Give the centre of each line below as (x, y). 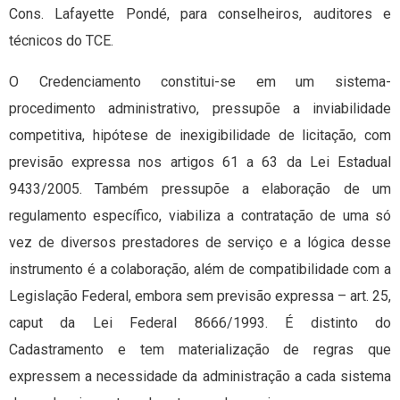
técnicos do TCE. (61, 41)
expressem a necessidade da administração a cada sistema (200, 377)
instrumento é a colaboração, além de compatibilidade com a (200, 270)
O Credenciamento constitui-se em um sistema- (200, 82)
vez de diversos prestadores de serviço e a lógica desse (200, 243)
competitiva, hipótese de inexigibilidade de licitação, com (200, 136)
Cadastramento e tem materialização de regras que (200, 350)
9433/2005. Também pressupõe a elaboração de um (200, 189)
